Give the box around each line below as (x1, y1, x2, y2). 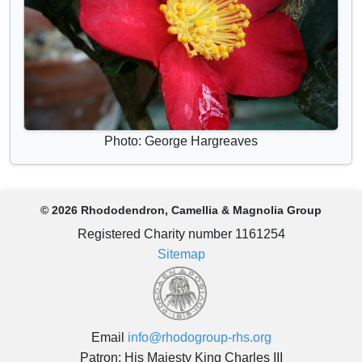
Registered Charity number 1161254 (77, 226, 285, 241)
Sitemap (157, 246, 205, 261)
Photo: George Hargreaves (104, 133, 258, 148)
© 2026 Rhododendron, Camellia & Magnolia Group (40, 203, 322, 217)
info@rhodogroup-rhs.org (127, 330, 271, 344)
